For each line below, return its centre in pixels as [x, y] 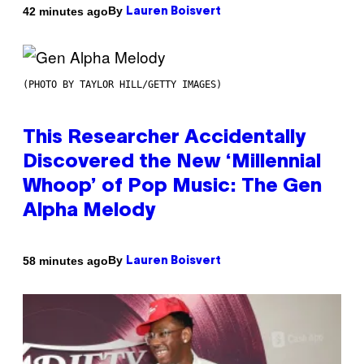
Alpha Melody [89, 212]
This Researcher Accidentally [164, 139]
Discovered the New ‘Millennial [172, 163]
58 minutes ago [65, 260]
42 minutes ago [65, 11]
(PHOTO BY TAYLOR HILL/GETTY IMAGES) [122, 85]
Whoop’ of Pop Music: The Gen [172, 187]
